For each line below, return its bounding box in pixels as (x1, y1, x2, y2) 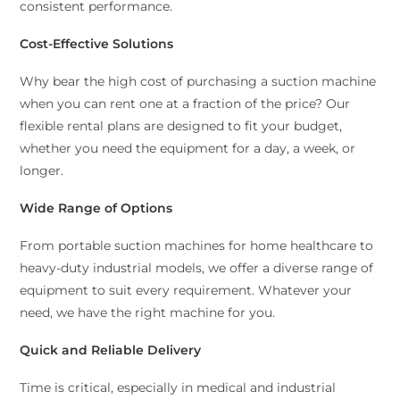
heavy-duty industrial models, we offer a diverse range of (20, 260, 374, 277)
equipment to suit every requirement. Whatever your (20, 282, 353, 299)
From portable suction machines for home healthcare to (20, 237, 374, 254)
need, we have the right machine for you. (20, 304, 276, 321)
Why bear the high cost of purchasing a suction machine (20, 73, 377, 90)
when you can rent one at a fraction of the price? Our (20, 96, 351, 112)
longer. (20, 162, 64, 179)
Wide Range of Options (20, 200, 173, 217)
